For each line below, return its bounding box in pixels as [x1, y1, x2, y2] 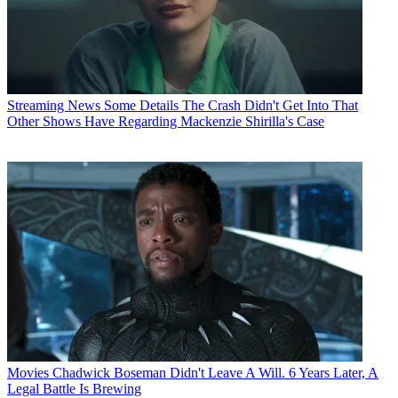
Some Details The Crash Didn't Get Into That [104, 97, 358, 113]
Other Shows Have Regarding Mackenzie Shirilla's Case [7, 113, 324, 129]
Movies [7, 364, 49, 380]
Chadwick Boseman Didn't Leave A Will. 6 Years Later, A [52, 364, 378, 380]
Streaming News [7, 97, 100, 113]
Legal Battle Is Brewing [7, 380, 141, 396]
